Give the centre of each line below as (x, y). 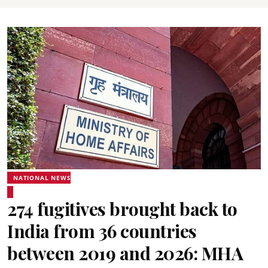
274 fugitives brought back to (122, 209)
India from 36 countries (102, 231)
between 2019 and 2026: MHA (125, 253)
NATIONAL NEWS (42, 178)
